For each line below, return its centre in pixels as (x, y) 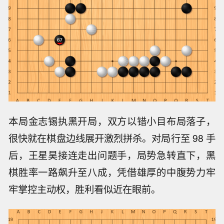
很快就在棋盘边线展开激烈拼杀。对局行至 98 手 (112, 138)
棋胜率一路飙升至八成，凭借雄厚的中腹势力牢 (112, 172)
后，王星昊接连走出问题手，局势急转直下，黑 (112, 155)
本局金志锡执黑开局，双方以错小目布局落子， (112, 121)
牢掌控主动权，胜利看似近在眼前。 (85, 189)
